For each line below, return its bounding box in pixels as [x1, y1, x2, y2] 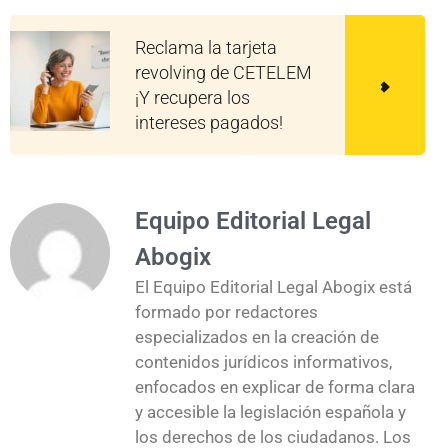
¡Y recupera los [135, 86, 250, 108]
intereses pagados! [135, 111, 283, 133]
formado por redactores [135, 301, 318, 322]
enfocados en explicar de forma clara [135, 376, 415, 397]
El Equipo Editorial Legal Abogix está [135, 276, 412, 297]
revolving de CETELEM [135, 61, 312, 83]
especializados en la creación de [135, 326, 379, 347]
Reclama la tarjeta [135, 36, 277, 58]
